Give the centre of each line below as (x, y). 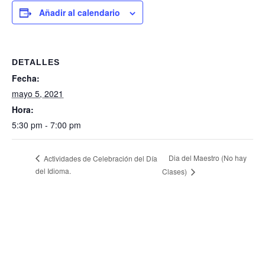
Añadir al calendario (80, 13)
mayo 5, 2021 (38, 94)
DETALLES (36, 62)
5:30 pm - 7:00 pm (46, 125)
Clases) (175, 172)
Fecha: (26, 78)
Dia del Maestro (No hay (207, 158)
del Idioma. (53, 171)
